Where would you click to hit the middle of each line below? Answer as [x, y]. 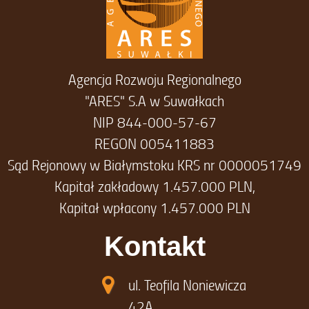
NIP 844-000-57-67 [154, 122]
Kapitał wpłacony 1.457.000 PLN [154, 208]
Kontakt [154, 247]
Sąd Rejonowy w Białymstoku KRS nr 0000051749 [154, 165]
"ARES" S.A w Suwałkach [154, 101]
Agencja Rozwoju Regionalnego [154, 80]
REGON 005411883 [154, 144]
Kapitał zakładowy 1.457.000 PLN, [154, 187]
